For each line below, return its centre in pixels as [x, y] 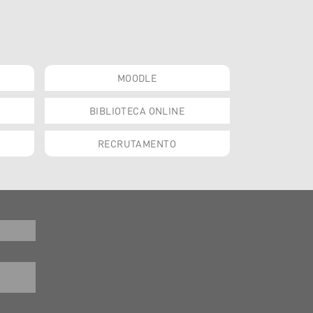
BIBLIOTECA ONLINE [137, 110]
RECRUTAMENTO [137, 143]
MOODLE [137, 78]
